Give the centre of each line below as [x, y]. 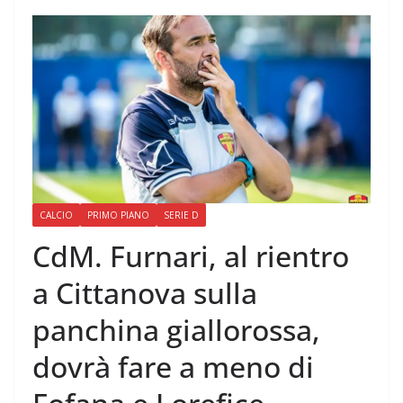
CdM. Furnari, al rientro [191, 256]
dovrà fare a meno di [173, 367]
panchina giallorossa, [176, 330]
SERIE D [181, 215]
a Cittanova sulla [145, 293]
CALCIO [56, 215]
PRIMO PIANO [118, 215]
